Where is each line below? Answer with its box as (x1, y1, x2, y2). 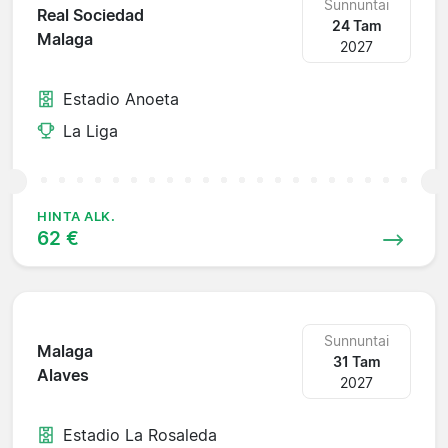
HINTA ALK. (37, 208, 116, 224)
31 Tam (332, 352, 381, 370)
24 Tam (331, 16, 382, 34)
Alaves (37, 365, 89, 386)
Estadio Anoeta (63, 88, 179, 109)
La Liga (63, 120, 118, 141)
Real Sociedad (37, 5, 144, 26)
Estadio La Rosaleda (63, 424, 217, 445)
